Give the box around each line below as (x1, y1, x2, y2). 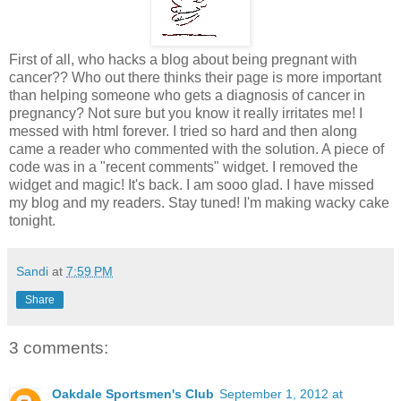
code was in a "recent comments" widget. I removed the (9, 158, 358, 175)
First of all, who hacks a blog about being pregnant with (9, 51, 357, 67)
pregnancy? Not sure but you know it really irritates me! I (9, 105, 363, 121)
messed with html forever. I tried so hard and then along (9, 123, 357, 139)
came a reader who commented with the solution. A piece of (9, 141, 384, 157)
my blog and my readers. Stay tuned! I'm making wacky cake (9, 194, 389, 210)
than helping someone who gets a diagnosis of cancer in (9, 87, 365, 103)
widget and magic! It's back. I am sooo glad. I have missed (9, 176, 374, 192)
